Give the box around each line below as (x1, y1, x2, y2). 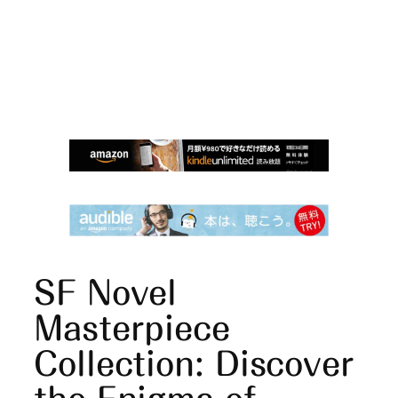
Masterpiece (34, 311, 230, 344)
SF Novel (34, 275, 178, 308)
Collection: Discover (34, 346, 354, 379)
